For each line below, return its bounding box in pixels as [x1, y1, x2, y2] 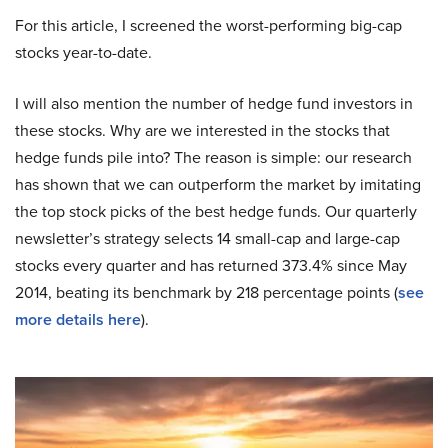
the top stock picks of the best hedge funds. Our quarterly [15, 200, 417, 222]
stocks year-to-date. [15, 41, 152, 63]
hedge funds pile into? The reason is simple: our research [15, 146, 412, 168]
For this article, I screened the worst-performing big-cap [15, 14, 402, 36]
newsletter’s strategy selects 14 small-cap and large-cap [15, 227, 400, 249]
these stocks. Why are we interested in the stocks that [15, 119, 390, 141]
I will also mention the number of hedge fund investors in [15, 92, 413, 114]
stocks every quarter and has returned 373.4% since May [15, 254, 407, 276]
